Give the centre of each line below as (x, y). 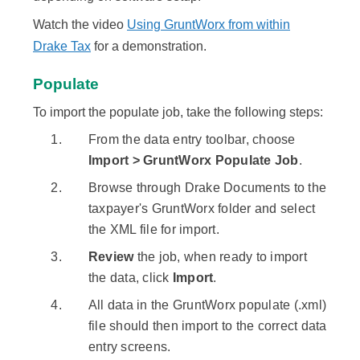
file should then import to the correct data (207, 326)
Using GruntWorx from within (209, 25)
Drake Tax (62, 47)
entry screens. (129, 347)
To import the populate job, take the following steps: (178, 112)
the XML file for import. (153, 230)
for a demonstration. (149, 47)
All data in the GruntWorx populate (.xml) (207, 305)
